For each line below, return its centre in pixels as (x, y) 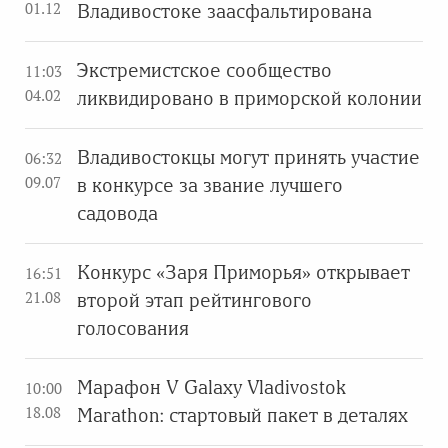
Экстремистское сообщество (204, 70)
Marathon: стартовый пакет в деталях (242, 415)
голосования (133, 328)
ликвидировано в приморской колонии (249, 98)
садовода (117, 213)
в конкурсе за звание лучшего (210, 185)
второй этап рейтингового (194, 300)
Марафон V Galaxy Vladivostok (211, 387)
